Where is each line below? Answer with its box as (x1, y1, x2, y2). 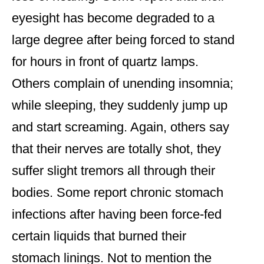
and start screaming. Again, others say (12, 120, 229, 135)
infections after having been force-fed (12, 207, 222, 222)
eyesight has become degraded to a (12, 11, 214, 26)
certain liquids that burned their (12, 229, 186, 244)
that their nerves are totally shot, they (12, 141, 221, 157)
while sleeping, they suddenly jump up (12, 98, 227, 113)
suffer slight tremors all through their (12, 163, 215, 179)
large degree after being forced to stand (12, 32, 235, 48)
